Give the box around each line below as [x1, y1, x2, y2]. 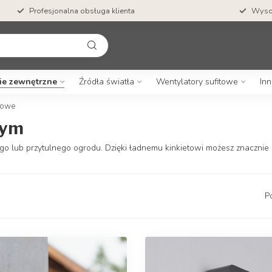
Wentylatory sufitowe [155, 76, 238, 87]
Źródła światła [78, 76, 134, 87]
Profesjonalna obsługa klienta [29, 5, 135, 16]
